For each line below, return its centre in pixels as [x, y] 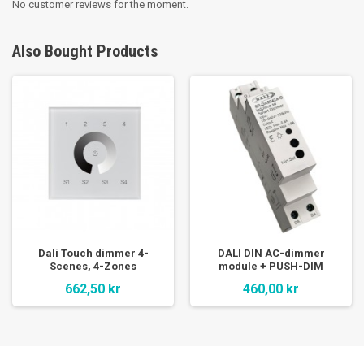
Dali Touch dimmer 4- [93, 253]
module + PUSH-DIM [271, 266]
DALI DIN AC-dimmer [271, 253]
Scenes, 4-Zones [93, 266]
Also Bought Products [85, 51]
